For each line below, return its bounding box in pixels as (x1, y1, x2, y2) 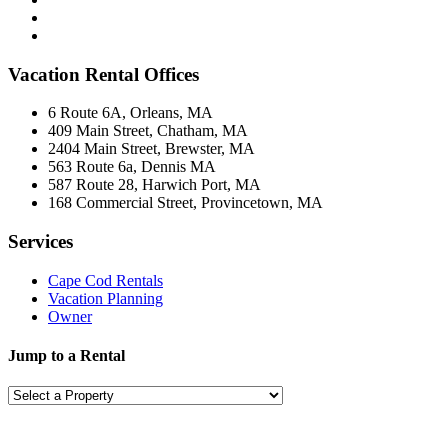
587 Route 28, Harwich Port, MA (48, 176, 261, 194)
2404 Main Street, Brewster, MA (48, 140, 255, 158)
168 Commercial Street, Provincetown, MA (48, 194, 323, 212)
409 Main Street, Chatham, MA (48, 122, 248, 140)
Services (8, 231, 73, 253)
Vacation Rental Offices (8, 63, 199, 85)
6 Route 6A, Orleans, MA (48, 104, 213, 122)
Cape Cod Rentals (48, 271, 163, 289)
